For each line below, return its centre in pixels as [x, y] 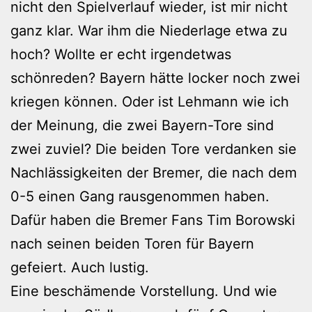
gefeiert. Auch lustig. [80, 268]
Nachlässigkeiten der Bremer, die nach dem [154, 173]
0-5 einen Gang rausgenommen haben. [140, 197]
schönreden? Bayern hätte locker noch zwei [155, 78]
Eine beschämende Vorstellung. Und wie [144, 291]
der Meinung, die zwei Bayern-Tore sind [142, 126]
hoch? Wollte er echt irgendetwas [121, 55]
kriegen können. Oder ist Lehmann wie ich [150, 102]
